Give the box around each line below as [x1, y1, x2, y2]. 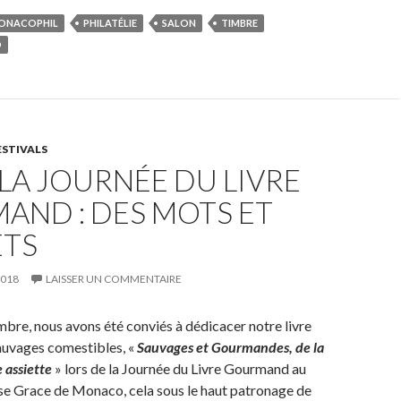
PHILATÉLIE [83, 17, 137, 29]
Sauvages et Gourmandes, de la [137, 338, 324, 355]
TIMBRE [221, 17, 258, 29]
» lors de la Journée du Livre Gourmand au [52, 360, 306, 377]
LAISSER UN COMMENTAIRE [46, 272, 182, 286]
